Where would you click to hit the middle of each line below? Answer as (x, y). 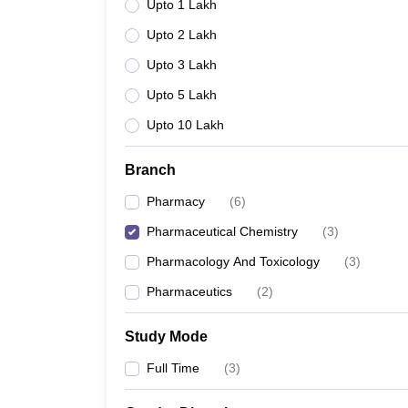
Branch (150, 170)
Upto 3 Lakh (182, 65)
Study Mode (166, 337)
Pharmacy (176, 201)
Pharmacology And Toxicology (233, 261)
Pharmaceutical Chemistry (222, 231)
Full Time (173, 368)
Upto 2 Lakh (182, 35)
